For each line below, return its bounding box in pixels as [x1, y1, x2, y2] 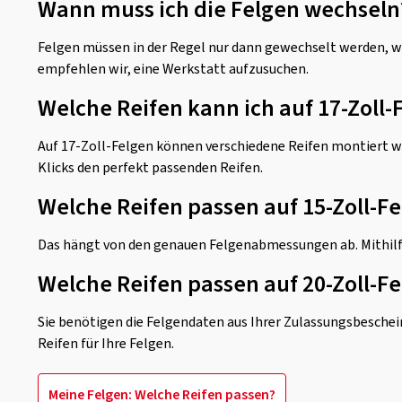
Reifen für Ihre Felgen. [38, 334, 174, 354]
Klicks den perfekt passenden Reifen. [38, 158, 263, 178]
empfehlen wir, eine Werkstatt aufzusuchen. [38, 59, 309, 79]
